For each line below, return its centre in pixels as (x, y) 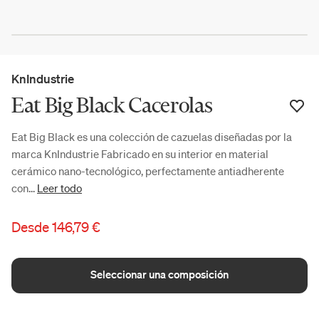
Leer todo (59, 188)
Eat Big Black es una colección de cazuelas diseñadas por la (152, 136)
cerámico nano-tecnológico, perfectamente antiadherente (148, 171)
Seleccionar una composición (159, 274)
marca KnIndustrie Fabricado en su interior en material (140, 153)
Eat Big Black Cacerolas (112, 105)
